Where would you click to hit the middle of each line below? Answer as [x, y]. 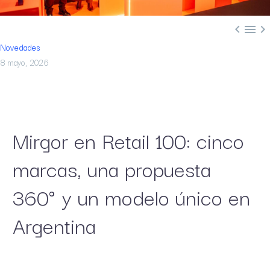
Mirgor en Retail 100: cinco [128, 140]
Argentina [54, 224]
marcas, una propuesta [112, 168]
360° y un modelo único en [131, 196]
